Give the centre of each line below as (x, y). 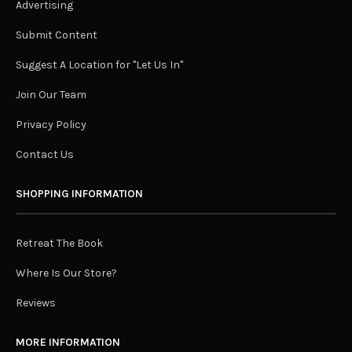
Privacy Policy (51, 125)
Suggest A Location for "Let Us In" (99, 65)
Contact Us (45, 155)
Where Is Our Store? (66, 273)
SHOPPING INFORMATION (79, 194)
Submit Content (57, 35)
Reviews (36, 303)
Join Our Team (51, 95)
